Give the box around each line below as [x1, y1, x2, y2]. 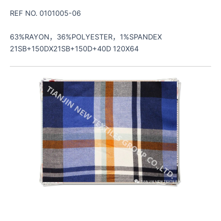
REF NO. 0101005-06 [10, 9, 81, 18]
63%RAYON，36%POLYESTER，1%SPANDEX [10, 32, 162, 41]
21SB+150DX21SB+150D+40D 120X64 [10, 44, 139, 53]
